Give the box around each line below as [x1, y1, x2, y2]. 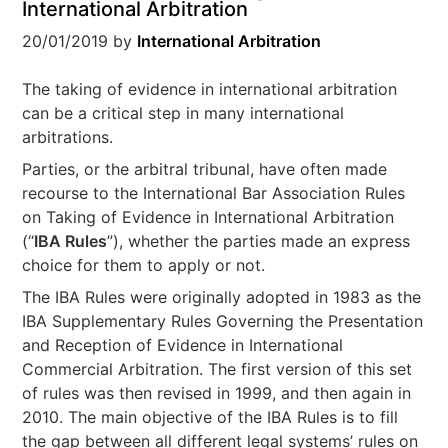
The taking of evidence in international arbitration [22, 79, 398, 99]
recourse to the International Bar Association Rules [22, 183, 406, 203]
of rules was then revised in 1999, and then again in [22, 383, 412, 403]
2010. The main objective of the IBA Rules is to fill [22, 407, 399, 427]
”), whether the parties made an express [107, 231, 411, 251]
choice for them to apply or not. [22, 255, 266, 275]
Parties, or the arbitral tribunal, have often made [22, 159, 388, 179]
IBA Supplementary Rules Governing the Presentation [22, 311, 424, 331]
